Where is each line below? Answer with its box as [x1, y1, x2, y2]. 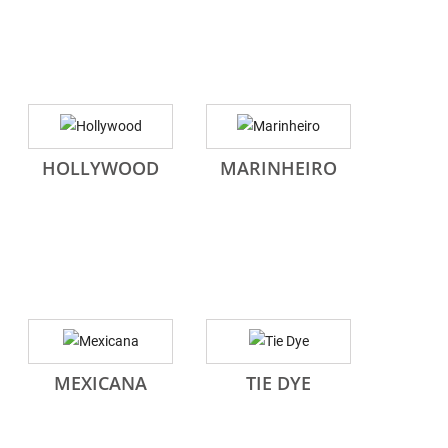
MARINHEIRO [220, 156, 337, 180]
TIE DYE [246, 371, 311, 395]
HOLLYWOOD [42, 156, 159, 180]
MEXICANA [54, 371, 147, 395]
